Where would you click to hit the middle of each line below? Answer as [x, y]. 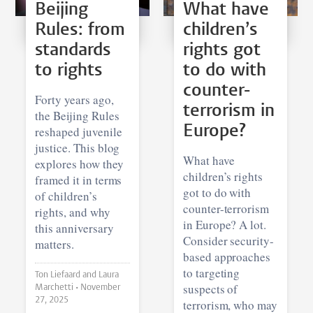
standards [73, 50]
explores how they [79, 163]
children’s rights [223, 176]
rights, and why [73, 212]
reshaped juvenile [79, 131]
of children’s [66, 196]
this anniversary [74, 228]
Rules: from [80, 30]
